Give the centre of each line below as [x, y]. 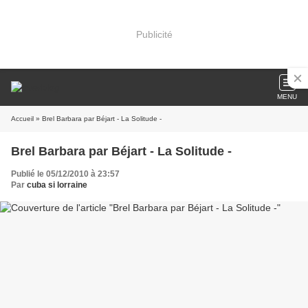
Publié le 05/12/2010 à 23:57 [65, 174]
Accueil [22, 119]
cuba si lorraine [57, 185]
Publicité [154, 34]
